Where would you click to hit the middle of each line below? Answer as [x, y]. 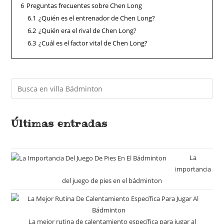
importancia [193, 169]
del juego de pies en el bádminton [112, 180]
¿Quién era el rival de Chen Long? [88, 30]
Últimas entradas [59, 123]
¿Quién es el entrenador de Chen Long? [97, 18]
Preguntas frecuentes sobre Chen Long [84, 5]
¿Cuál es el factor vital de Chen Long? [93, 43]
